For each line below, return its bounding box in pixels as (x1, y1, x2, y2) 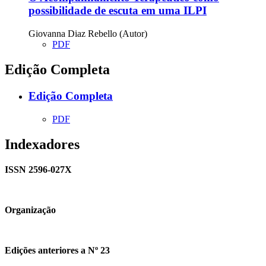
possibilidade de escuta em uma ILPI (28, 4, 207, 17)
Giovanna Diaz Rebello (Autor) (28, 28, 147, 39)
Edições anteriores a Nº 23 (5, 245, 110, 255)
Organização (5, 204, 56, 215)
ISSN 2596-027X (5, 164, 72, 175)
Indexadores (5, 136, 80, 152)
